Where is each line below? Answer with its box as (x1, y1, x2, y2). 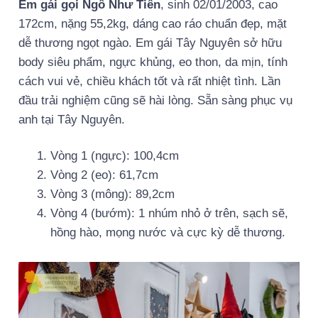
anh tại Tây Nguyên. (18, 113, 125, 127)
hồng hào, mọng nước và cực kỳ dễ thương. (50, 226, 285, 240)
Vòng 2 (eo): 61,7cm (50, 168, 158, 182)
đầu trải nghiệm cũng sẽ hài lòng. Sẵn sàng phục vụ (18, 94, 292, 108)
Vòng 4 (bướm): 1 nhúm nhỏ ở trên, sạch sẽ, (50, 207, 288, 221)
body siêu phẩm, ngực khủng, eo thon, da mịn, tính (18, 55, 287, 70)
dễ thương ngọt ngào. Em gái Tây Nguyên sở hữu (18, 36, 282, 50)
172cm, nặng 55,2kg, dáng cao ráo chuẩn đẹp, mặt (18, 17, 287, 31)
